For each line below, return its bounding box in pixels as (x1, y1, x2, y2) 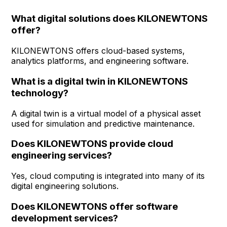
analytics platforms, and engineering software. (11, 56, 189, 66)
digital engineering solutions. (11, 180, 119, 191)
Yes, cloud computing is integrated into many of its (11, 170, 205, 181)
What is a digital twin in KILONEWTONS (11, 75, 188, 87)
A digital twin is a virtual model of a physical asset (11, 108, 201, 119)
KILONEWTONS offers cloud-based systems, (11, 46, 185, 56)
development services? (11, 212, 119, 224)
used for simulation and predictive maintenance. (11, 118, 195, 129)
